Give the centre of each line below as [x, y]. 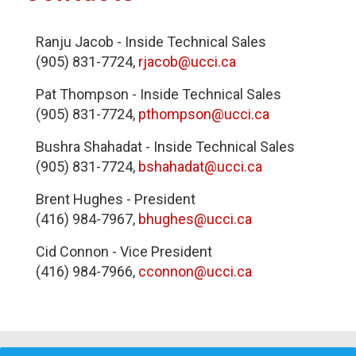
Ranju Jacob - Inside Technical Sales [151, 41]
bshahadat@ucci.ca [200, 166]
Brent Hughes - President [116, 199]
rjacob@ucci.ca [187, 61]
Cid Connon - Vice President [124, 251]
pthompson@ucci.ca [204, 114]
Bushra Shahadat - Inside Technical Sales [165, 146]
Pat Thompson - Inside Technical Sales [159, 94]
